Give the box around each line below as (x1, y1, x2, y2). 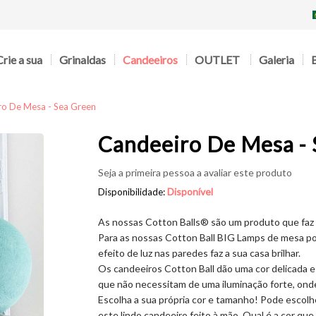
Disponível (167, 186, 213, 197)
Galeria (259, 53, 294, 66)
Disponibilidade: (98, 186, 167, 197)
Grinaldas (59, 53, 106, 66)
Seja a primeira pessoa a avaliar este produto (98, 166, 292, 178)
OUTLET (195, 53, 240, 66)
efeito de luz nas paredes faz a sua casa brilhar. (98, 247, 300, 259)
